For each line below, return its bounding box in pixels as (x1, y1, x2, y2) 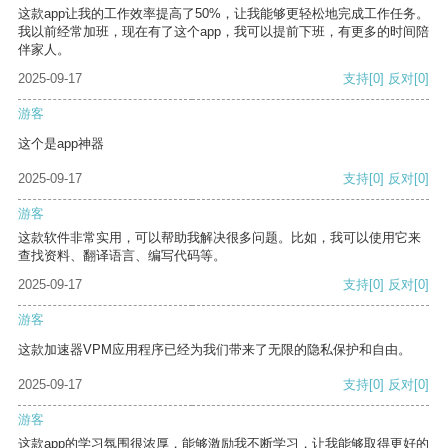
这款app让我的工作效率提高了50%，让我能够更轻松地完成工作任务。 (18, 6, 429, 22)
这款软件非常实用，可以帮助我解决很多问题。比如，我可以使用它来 (18, 230, 421, 246)
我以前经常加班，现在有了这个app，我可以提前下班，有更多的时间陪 (18, 24, 429, 40)
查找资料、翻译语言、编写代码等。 (18, 248, 226, 264)
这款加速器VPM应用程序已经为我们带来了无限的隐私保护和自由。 (18, 342, 411, 358)
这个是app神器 (18, 136, 104, 152)
